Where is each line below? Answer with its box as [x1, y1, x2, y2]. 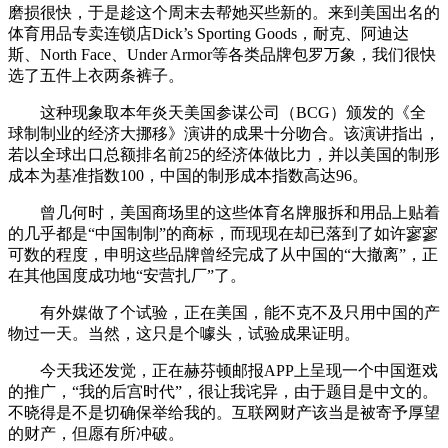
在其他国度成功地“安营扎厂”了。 [8, 267, 246, 285]
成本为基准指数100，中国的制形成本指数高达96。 [8, 167, 368, 185]
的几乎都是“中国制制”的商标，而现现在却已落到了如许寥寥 [8, 225, 438, 243]
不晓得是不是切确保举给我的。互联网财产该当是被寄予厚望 [8, 404, 440, 422]
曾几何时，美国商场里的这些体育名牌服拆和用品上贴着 [8, 204, 440, 222]
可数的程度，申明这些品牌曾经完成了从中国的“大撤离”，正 [8, 246, 438, 264]
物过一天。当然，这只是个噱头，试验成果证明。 [8, 325, 360, 343]
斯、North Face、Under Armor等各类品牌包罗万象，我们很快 [8, 46, 436, 64]
